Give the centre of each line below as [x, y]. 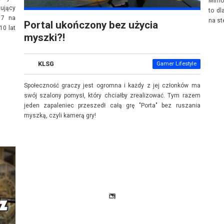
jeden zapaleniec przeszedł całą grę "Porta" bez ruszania [112, 106]
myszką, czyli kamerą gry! [60, 116]
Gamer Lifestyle [176, 64]
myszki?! [44, 38]
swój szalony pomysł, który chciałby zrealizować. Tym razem [112, 96]
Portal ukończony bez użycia [91, 25]
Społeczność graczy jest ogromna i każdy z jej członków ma [112, 86]
